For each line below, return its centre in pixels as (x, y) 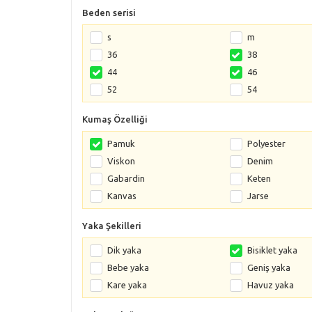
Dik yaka (124, 250)
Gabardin (126, 178)
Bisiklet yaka (272, 250)
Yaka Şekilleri (112, 225)
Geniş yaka (268, 267)
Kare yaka (127, 284)
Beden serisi (109, 12)
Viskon (121, 161)
